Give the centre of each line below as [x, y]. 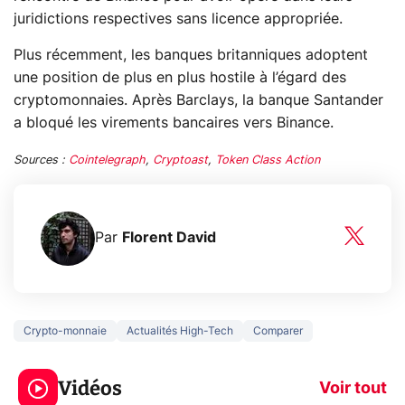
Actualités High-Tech [180, 330]
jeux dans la [94, 366]
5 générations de [120, 344]
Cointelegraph [107, 160]
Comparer [278, 330]
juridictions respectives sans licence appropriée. [178, 19]
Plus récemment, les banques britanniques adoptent [191, 55]
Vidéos [90, 388]
